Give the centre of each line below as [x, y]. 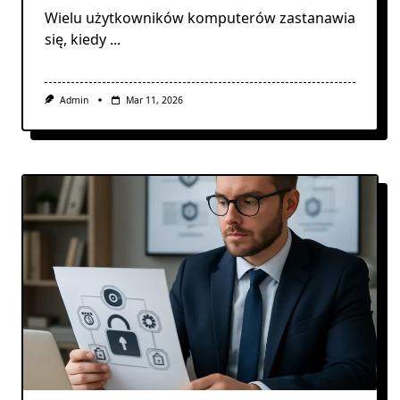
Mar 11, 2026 [154, 100]
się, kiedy [75, 39]
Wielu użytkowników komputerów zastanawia [200, 17]
